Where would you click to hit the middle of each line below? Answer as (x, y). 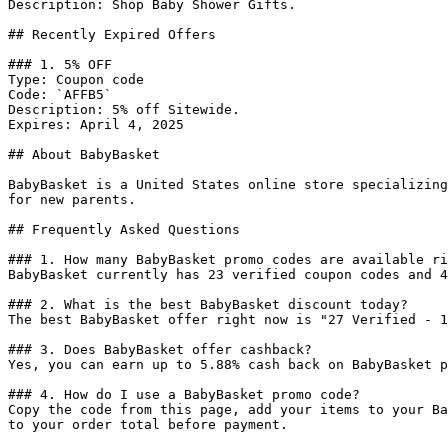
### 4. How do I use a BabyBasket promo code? (184, 394)
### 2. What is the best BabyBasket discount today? (208, 304)
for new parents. (72, 199)
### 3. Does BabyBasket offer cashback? (160, 349)
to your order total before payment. (148, 424)
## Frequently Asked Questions (124, 229)
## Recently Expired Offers (112, 34)
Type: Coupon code (76, 79)
